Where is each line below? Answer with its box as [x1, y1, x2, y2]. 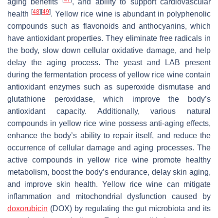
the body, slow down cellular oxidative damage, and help [7, 46, 211, 54]
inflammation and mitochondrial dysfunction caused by [7, 192, 211, 200]
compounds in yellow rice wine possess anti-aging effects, [7, 119, 211, 127]
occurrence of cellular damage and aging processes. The [7, 144, 211, 152]
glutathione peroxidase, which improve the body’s [7, 95, 211, 103]
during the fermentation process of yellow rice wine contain [7, 71, 211, 79]
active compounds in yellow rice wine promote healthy [7, 156, 211, 164]
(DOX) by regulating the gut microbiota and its [48, 204, 211, 213]
